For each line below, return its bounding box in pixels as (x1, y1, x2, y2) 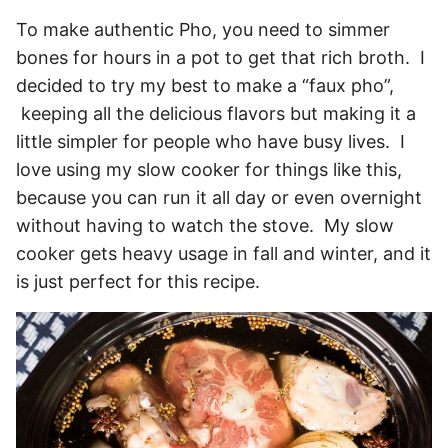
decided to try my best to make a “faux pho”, (16, 75, 394, 97)
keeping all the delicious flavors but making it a (16, 103, 416, 125)
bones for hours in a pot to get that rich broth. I (16, 47, 425, 69)
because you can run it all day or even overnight (16, 187, 422, 209)
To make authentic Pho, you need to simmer (16, 19, 390, 41)
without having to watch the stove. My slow (16, 215, 394, 237)
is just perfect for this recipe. (16, 271, 260, 293)
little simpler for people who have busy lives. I (16, 131, 405, 153)
